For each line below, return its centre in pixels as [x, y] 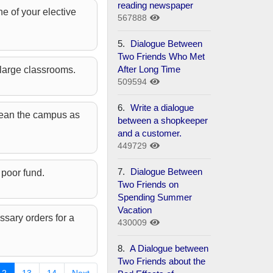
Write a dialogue [162, 107]
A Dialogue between [169, 248]
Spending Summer [155, 197]
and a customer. [150, 133]
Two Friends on [148, 184]
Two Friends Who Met [161, 56]
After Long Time [149, 69]
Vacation [135, 210]
